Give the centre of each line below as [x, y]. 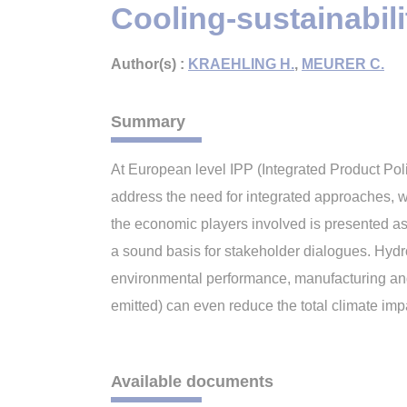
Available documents [192, 382]
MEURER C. [343, 64]
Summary [148, 122]
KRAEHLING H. [241, 64]
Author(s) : [149, 64]
